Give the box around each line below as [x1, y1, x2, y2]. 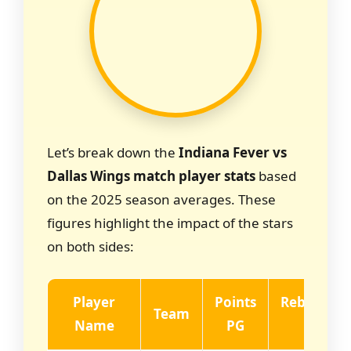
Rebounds [280, 293, 346, 311]
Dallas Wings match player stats [47, 166, 255, 185]
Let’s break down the [47, 143, 179, 161]
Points [215, 293, 256, 311]
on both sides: [47, 237, 134, 255]
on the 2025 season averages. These [47, 190, 276, 208]
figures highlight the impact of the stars [47, 213, 293, 232]
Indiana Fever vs [179, 143, 287, 161]
